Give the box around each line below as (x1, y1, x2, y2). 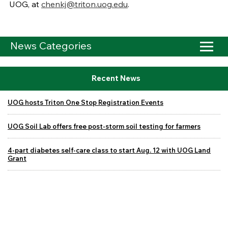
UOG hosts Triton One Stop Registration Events (8, 98, 163, 106)
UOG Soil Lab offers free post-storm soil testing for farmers (8, 122, 201, 130)
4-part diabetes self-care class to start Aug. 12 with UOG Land (8, 146, 211, 154)
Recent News (91, 73, 140, 83)
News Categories (10, 39, 92, 52)
